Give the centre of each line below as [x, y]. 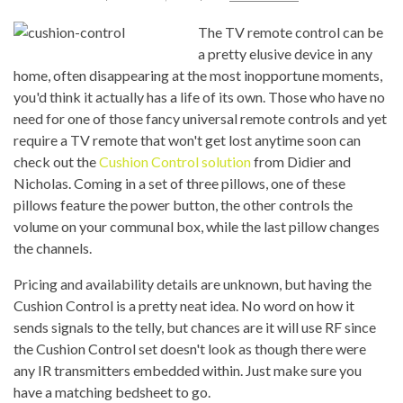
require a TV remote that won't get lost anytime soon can [187, 140]
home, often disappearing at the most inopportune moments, [198, 75]
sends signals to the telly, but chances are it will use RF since [195, 327]
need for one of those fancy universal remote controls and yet [200, 118]
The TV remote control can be [291, 32]
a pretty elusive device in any [285, 54]
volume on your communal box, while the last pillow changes [197, 226]
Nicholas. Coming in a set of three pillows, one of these [179, 183]
